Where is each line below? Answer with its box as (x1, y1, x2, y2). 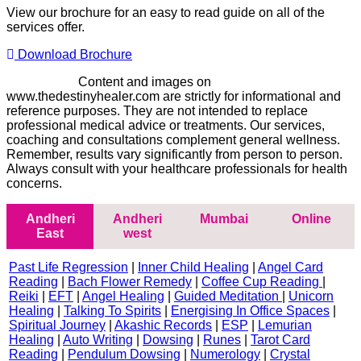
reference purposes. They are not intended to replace (6, 104, 308, 118)
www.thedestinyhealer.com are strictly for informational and (6, 89, 341, 104)
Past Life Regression (9, 260, 128, 275)
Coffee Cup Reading (201, 275, 322, 289)
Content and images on (78, 75, 211, 89)
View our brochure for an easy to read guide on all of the (6, 6, 325, 20)
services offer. (6, 20, 85, 35)
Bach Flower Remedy (68, 275, 192, 289)
